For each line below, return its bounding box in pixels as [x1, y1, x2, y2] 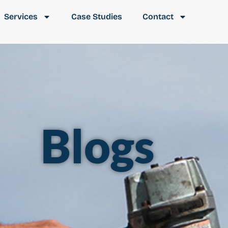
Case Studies [71, 12, 122, 21]
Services [4, 12, 38, 21]
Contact [142, 12, 174, 21]
